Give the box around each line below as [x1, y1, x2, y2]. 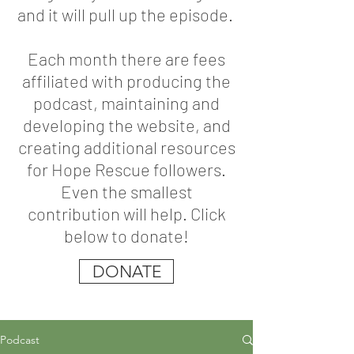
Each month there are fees [28, 48, 225, 69]
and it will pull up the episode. [17, 4, 236, 24]
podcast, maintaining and [33, 92, 220, 113]
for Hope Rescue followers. [27, 159, 226, 179]
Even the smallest [60, 181, 193, 201]
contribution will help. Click [27, 203, 226, 224]
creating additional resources [17, 137, 235, 157]
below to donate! [64, 225, 189, 246]
